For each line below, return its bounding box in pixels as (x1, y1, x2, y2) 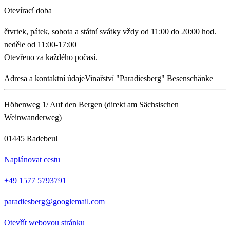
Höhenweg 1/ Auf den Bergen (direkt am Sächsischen (4, 100, 179, 109)
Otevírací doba (4, 6, 52, 15)
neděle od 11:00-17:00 (4, 40, 76, 49)
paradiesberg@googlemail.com (4, 197, 105, 206)
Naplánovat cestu (4, 155, 60, 164)
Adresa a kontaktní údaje (4, 74, 85, 83)
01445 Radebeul (4, 134, 57, 143)
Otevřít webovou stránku (4, 218, 85, 227)
